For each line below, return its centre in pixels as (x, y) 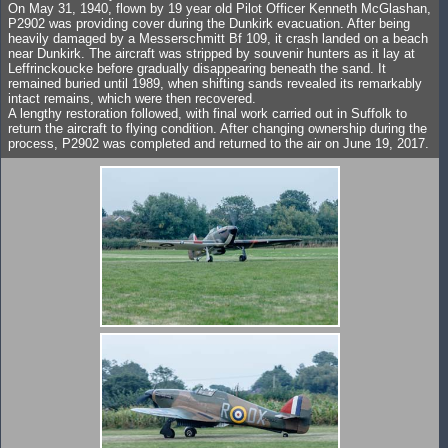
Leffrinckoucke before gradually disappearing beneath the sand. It (197, 68)
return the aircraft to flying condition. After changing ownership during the (217, 128)
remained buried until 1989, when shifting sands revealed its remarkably (215, 83)
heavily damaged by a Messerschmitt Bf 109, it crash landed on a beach (218, 38)
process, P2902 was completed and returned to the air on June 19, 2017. (218, 143)
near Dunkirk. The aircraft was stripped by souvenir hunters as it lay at (211, 53)
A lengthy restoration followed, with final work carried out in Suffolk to (207, 113)
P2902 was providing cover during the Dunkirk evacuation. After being (209, 23)
